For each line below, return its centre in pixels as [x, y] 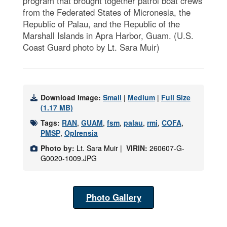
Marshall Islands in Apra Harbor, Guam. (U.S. [108, 36]
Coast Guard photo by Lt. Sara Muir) [91, 47]
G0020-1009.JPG [69, 158]
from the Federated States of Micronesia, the [107, 12]
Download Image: [72, 98]
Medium [141, 98]
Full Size [176, 98]
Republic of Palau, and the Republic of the [101, 24]
